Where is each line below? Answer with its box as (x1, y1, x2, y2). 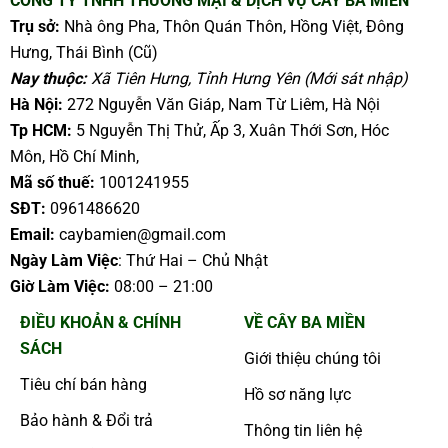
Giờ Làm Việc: (10, 276, 110, 296)
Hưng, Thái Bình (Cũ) (10, 42, 158, 62)
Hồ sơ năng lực (244, 384, 351, 404)
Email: (10, 224, 55, 244)
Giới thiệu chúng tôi (244, 348, 381, 368)
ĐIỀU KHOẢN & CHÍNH (20, 312, 181, 332)
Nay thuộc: (10, 68, 87, 88)
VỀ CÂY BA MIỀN (244, 312, 365, 332)
